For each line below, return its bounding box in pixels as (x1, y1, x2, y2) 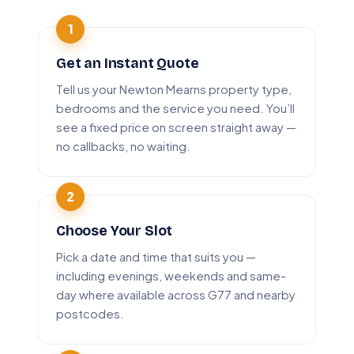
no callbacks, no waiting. (56, 138, 190, 153)
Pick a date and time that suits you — (56, 249, 256, 264)
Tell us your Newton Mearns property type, (56, 81, 292, 96)
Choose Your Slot (56, 222, 173, 239)
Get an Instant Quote (56, 55, 199, 73)
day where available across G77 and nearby (56, 287, 296, 302)
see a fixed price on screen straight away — (56, 119, 296, 134)
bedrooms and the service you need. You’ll (56, 100, 295, 115)
